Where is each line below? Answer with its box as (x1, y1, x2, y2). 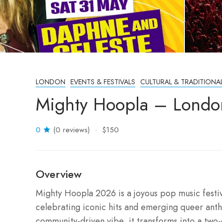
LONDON (36, 77, 65, 87)
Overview (36, 166, 82, 182)
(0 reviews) (53, 124, 90, 135)
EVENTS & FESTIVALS (70, 77, 135, 87)
